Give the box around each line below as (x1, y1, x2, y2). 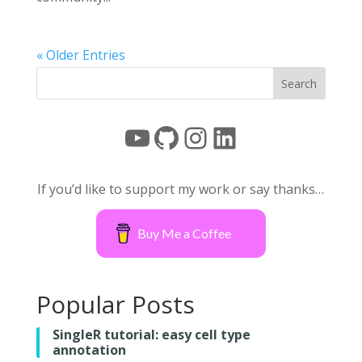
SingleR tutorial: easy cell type (52, 326, 250, 344)
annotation (52, 341, 126, 360)
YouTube (121, 116, 243, 157)
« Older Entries (36, 46, 125, 65)
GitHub (150, 116, 247, 157)
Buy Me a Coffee (137, 225, 232, 242)
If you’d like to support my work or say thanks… (37, 180, 325, 199)
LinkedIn (208, 116, 326, 157)
